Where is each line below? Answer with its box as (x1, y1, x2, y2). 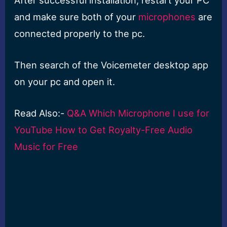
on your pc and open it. (14, 75, 116, 87)
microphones (138, 11, 196, 22)
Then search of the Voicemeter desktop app (14, 59, 209, 70)
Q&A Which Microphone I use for (67, 107, 210, 119)
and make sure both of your (14, 11, 139, 22)
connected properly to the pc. (14, 27, 145, 39)
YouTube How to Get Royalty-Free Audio (14, 124, 193, 135)
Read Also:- (14, 107, 67, 119)
